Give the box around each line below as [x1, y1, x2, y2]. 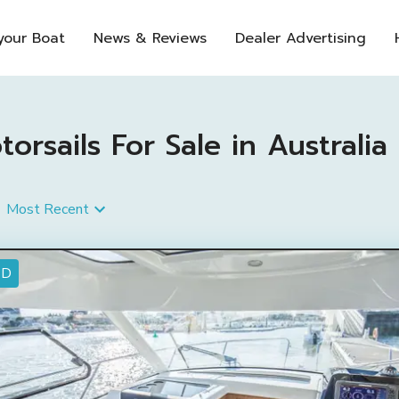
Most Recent [6, 199, 89, 219]
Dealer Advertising [235, 27, 366, 49]
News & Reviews [94, 27, 207, 49]
